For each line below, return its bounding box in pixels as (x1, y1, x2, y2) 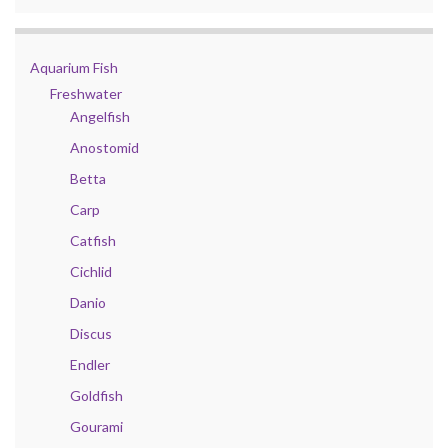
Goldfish (70, 386, 123, 404)
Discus (70, 324, 112, 342)
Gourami (70, 417, 123, 435)
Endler (70, 355, 110, 373)
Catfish (70, 231, 116, 249)
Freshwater (50, 84, 122, 102)
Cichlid (70, 262, 112, 280)
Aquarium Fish (30, 58, 118, 76)
